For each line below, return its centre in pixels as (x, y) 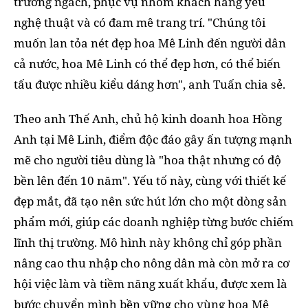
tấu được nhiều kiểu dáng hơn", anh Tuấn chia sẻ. (150, 85)
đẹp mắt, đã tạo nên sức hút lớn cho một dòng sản (150, 201)
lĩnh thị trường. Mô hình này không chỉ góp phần (148, 243)
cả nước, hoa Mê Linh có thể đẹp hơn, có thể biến (147, 64)
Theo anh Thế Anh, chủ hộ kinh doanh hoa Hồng (148, 119)
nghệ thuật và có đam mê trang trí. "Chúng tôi (140, 23)
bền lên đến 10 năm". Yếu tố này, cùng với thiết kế (150, 181)
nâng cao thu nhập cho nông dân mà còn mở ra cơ (152, 263)
